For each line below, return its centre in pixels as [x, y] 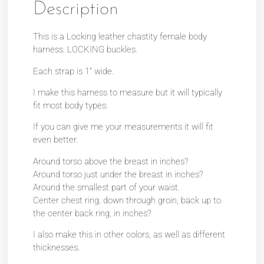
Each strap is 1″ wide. [74, 71]
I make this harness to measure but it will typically [128, 93]
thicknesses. [57, 248]
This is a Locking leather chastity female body [120, 37]
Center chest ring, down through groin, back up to [127, 200]
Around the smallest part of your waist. [107, 187]
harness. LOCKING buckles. [85, 50]
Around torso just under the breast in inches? [118, 174]
